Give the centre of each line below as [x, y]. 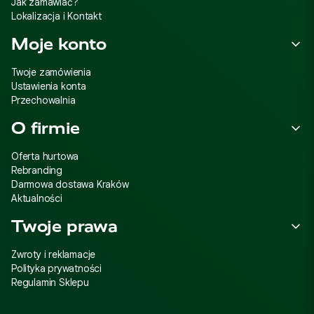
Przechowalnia [43, 100]
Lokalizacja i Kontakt [56, 16]
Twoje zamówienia [51, 72]
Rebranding [37, 170]
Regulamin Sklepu [50, 282]
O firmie [46, 128]
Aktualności [37, 198]
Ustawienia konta [49, 86]
